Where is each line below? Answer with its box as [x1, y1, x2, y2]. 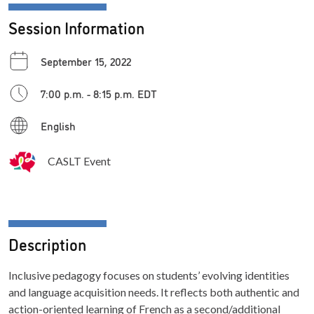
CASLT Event [48, 153, 111, 168]
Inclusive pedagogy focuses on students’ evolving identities [8, 268, 289, 282]
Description [8, 231, 86, 255]
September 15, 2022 [41, 53, 131, 69]
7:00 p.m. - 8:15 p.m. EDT [41, 85, 157, 101]
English [41, 117, 76, 133]
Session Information [8, 15, 144, 39]
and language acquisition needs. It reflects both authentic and [8, 285, 299, 299]
